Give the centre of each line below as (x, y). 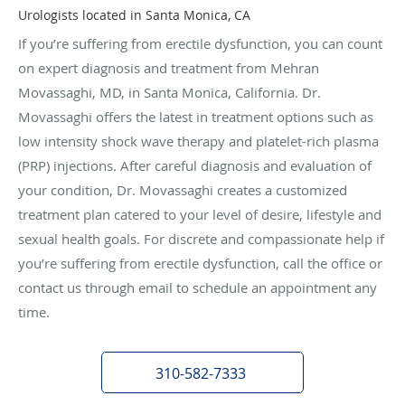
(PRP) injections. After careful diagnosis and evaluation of (195, 165)
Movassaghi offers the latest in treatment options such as (196, 116)
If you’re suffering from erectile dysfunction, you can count (200, 43)
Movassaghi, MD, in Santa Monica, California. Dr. (170, 92)
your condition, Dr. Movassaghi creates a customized (183, 189)
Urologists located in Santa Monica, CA (134, 14)
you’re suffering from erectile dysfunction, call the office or (200, 263)
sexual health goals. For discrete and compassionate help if (201, 238)
